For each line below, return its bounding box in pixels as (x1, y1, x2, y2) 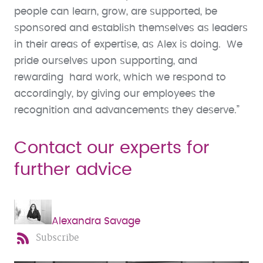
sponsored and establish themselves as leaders (14, 23, 248, 33)
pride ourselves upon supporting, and (14, 56, 197, 66)
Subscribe (36, 232, 79, 244)
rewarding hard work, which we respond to (14, 72, 226, 82)
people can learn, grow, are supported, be (14, 6, 217, 16)
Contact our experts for (14, 139, 210, 157)
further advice (14, 161, 132, 178)
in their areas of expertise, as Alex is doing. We (14, 39, 242, 49)
